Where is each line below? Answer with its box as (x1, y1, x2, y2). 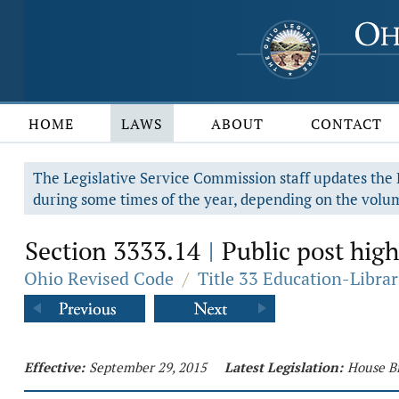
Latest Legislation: (224, 358, 343, 376)
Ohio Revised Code (24, 266, 174, 290)
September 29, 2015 (89, 358, 207, 376)
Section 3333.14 (25, 234, 207, 267)
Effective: (24, 358, 85, 376)
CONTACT (311, 114, 383, 134)
